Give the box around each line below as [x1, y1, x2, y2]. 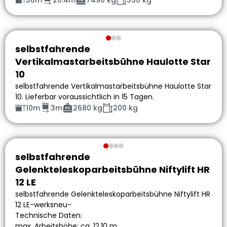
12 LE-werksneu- [15, 200, 71, 210]
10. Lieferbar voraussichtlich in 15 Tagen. [15, 92, 154, 102]
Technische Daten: [15, 210, 82, 221]
